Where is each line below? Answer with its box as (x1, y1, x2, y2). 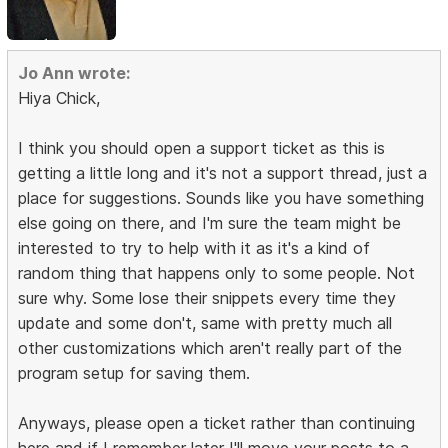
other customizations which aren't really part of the (18, 338, 403, 358)
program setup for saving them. (18, 363, 251, 383)
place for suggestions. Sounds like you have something (18, 188, 425, 208)
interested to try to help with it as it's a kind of (18, 238, 371, 258)
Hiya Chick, (18, 88, 101, 108)
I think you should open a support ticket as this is (18, 138, 386, 158)
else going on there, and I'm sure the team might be (18, 213, 402, 233)
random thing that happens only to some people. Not (18, 263, 416, 283)
